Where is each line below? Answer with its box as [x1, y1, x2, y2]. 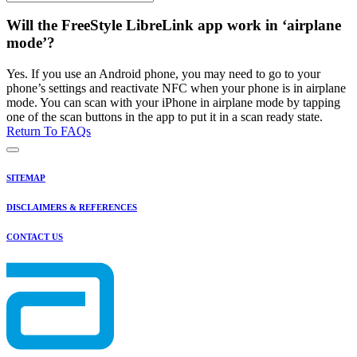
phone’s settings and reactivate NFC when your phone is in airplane [6, 81, 346, 96]
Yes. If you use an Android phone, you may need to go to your [6, 67, 320, 81]
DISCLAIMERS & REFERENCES [6, 202, 137, 213]
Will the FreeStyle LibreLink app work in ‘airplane [6, 17, 341, 34]
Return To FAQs [6, 124, 91, 139]
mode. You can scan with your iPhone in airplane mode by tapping [6, 96, 340, 110]
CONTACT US [6, 232, 63, 242]
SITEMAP [6, 173, 45, 183]
